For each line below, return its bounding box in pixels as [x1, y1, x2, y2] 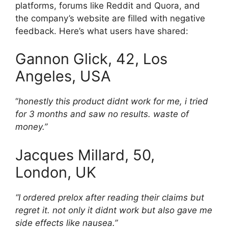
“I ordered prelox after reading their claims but [15, 192, 204, 203]
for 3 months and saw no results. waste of [15, 109, 189, 120]
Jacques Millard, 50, [15, 146, 155, 164]
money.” [15, 122, 47, 132]
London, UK [15, 163, 96, 181]
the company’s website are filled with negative [15, 13, 205, 23]
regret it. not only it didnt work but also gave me [15, 205, 212, 215]
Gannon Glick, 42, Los [15, 50, 167, 68]
